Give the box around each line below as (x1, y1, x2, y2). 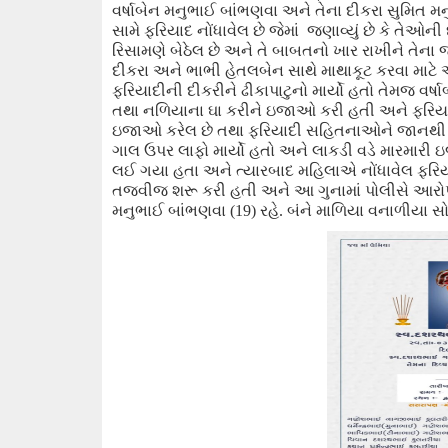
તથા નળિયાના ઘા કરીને (112, 102, 266, 119)
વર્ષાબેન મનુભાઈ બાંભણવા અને (112, 2, 315, 19)
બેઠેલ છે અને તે (170, 42, 272, 59)
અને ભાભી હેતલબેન (153, 62, 288, 79)
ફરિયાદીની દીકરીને (112, 82, 241, 99)
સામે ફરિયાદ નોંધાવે (112, 22, 237, 39)
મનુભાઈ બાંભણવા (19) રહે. (112, 202, 287, 219)
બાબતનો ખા (272, 42, 350, 59)
